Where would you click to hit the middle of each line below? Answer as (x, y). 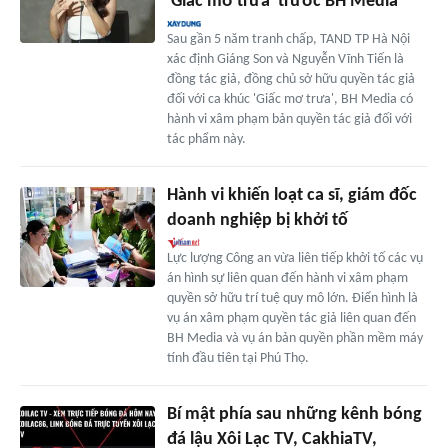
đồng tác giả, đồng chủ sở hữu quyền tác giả (290, 79)
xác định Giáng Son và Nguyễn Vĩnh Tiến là (285, 59)
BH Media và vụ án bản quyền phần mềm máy (294, 338)
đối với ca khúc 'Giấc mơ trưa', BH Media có (289, 99)
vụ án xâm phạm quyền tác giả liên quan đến (291, 318)
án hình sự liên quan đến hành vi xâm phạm (287, 278)
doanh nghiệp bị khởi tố (257, 220)
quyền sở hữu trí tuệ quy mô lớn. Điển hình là (292, 298)
